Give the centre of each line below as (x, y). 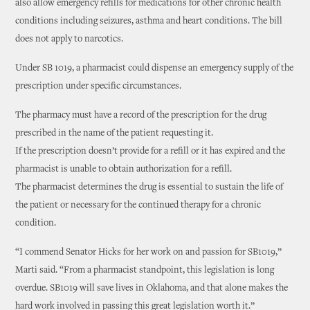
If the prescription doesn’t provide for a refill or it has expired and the (151, 152)
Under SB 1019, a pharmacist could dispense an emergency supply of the (155, 69)
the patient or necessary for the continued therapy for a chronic (138, 206)
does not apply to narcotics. (70, 39)
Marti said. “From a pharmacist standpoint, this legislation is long (145, 271)
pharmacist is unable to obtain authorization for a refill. (124, 170)
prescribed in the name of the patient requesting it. (115, 134)
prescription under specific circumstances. (99, 86)
